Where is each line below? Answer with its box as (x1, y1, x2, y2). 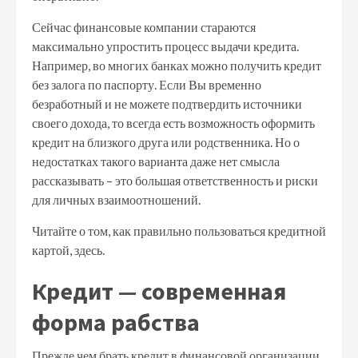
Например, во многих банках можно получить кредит (32, 58, 321, 73)
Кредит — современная (32, 276, 286, 306)
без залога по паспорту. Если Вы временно (32, 77, 261, 92)
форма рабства (32, 307, 200, 337)
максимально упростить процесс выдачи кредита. (32, 38, 299, 54)
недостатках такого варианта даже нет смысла (32, 153, 280, 169)
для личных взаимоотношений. (32, 192, 201, 207)
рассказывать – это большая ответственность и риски (32, 173, 318, 188)
